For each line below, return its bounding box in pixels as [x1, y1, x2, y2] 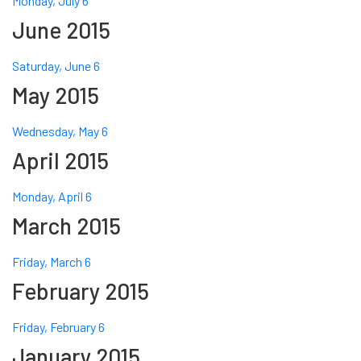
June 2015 [12, 16, 110, 44]
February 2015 [12, 277, 149, 305]
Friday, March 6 [12, 254, 91, 270]
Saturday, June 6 [12, 58, 100, 74]
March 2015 [12, 212, 121, 240]
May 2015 [12, 81, 99, 110]
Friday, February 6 [12, 319, 105, 335]
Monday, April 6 [12, 189, 92, 205]
